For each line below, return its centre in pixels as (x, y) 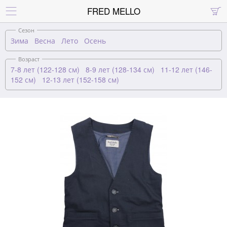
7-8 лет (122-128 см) (45, 69)
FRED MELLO (113, 11)
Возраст (29, 59)
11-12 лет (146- (186, 69)
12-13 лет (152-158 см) (81, 80)
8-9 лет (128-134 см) (120, 69)
